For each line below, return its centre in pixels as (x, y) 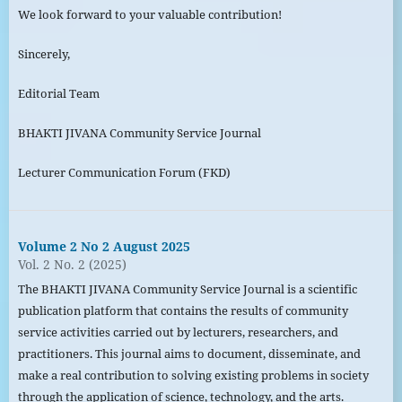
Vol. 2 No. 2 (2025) (72, 265)
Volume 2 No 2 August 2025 (104, 247)
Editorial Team (58, 94)
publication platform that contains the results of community (183, 311)
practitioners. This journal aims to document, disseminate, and (189, 354)
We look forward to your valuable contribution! (149, 15)
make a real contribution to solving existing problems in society (193, 376)
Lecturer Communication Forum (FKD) (124, 173)
